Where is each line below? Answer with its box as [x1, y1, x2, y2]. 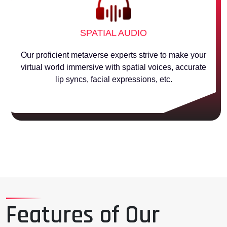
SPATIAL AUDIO [80, 28, 147, 38]
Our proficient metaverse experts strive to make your [21, 51, 206, 59]
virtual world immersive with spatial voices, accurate [21, 63, 206, 71]
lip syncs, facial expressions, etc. [55, 75, 172, 84]
